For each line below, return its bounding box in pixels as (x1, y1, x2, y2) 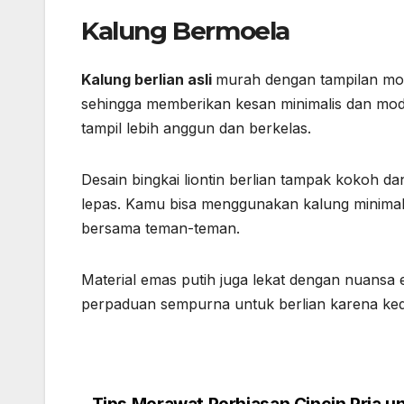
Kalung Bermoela (81, 15, 289, 47)
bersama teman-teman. (81, 218, 240, 237)
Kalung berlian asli (81, 69, 216, 88)
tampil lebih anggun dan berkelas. (81, 118, 311, 137)
